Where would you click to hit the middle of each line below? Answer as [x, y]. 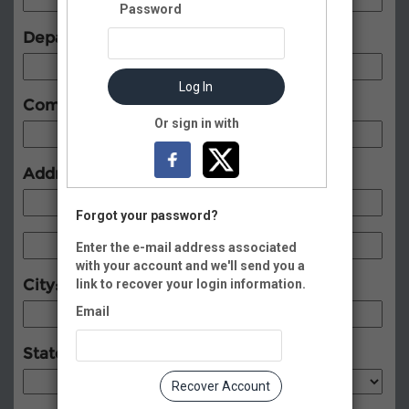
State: [48, 353]
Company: [63, 105]
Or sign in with [196, 123]
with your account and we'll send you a [190, 266]
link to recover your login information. [190, 284]
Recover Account [220, 386]
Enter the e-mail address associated [186, 247]
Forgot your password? [147, 215]
